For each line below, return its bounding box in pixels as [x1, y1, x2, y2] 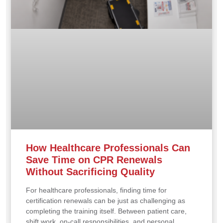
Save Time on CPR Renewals [26, 154, 162, 166]
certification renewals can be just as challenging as [26, 197, 185, 205]
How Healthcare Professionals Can [26, 142, 190, 154]
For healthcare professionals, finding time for [26, 186, 167, 195]
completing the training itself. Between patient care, [26, 207, 187, 216]
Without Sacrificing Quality [26, 166, 155, 178]
